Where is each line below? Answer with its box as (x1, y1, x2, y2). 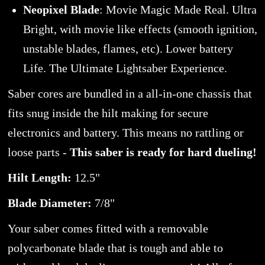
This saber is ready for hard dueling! (66, 146, 257, 159)
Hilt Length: (7, 172, 72, 184)
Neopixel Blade (22, 4, 99, 16)
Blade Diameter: (7, 197, 95, 209)
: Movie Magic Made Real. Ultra (99, 4, 257, 16)
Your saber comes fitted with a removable (7, 222, 208, 235)
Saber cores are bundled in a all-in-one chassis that (7, 88, 252, 100)
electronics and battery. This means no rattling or (7, 127, 244, 139)
